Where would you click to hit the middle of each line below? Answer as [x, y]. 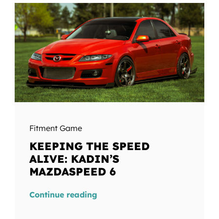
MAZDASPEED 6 [72, 172]
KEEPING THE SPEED [89, 146]
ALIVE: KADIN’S [74, 159]
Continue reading [63, 195]
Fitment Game [55, 128]
